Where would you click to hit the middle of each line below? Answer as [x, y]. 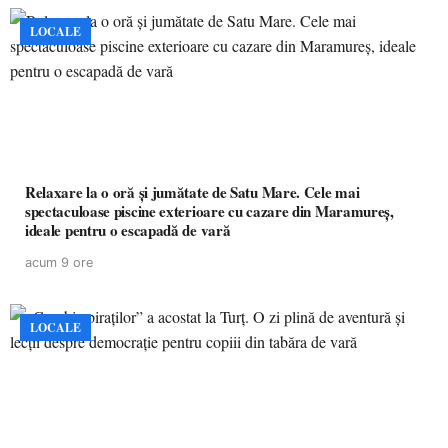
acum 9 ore [59, 262]
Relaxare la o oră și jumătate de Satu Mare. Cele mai [192, 192]
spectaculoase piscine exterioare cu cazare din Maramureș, [209, 211]
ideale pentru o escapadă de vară [128, 230]
